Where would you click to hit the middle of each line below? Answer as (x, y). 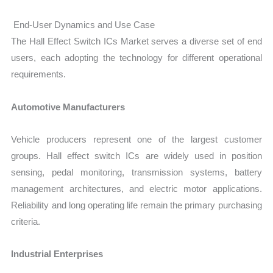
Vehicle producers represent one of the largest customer (136, 139)
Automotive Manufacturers (68, 107)
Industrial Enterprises (57, 254)
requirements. (39, 74)
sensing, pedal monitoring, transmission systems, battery (136, 172)
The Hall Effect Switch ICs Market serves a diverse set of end (136, 41)
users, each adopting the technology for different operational (136, 58)
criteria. (26, 221)
